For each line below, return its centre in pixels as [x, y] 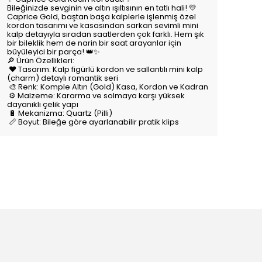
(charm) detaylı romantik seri [63, 78]
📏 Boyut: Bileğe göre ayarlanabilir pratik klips [93, 122]
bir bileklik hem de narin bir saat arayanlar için [94, 43]
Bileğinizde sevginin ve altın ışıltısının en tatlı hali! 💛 [102, 8]
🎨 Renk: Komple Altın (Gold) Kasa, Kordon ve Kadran [108, 87]
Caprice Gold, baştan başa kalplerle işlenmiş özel [101, 17]
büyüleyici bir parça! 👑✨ [54, 52]
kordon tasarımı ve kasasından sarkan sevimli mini [103, 25]
